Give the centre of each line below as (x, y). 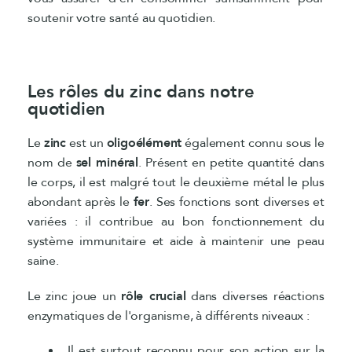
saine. (43, 260)
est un (86, 143)
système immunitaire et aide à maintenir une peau (176, 241)
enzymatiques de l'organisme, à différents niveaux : (169, 315)
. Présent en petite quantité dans (231, 162)
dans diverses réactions (255, 296)
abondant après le (81, 202)
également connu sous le (253, 143)
